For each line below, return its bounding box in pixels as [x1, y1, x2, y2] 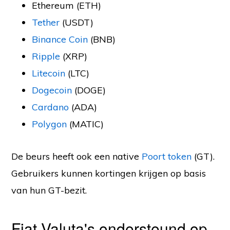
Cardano [32, 101, 69, 113]
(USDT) [60, 16, 94, 29]
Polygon [32, 118, 67, 130]
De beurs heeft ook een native [11, 150, 142, 163]
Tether [32, 16, 60, 29]
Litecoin [32, 67, 66, 80]
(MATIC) [67, 118, 104, 130]
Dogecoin [32, 84, 72, 97]
